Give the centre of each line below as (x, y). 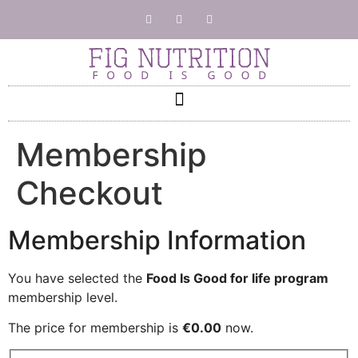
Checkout (89, 193)
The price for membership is (95, 328)
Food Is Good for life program (237, 278)
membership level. (63, 297)
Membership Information (157, 240)
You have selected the (77, 278)
